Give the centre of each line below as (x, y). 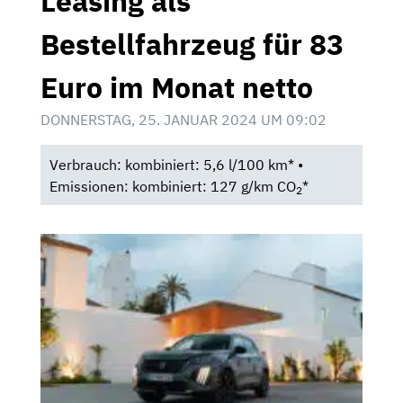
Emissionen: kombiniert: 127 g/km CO (172, 186)
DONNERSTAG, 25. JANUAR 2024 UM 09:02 (184, 119)
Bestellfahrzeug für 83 (192, 44)
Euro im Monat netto (177, 87)
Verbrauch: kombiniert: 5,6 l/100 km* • (176, 164)
